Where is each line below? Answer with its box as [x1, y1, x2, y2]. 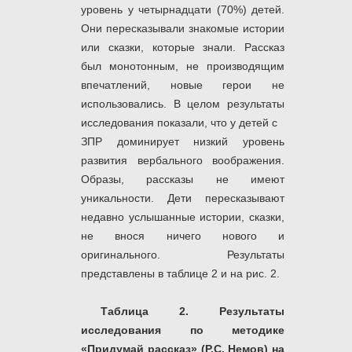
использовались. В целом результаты [81, 97, 284, 110]
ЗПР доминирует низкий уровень [81, 134, 284, 148]
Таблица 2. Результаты [101, 304, 284, 317]
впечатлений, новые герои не [81, 78, 284, 91]
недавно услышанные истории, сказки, [81, 210, 284, 223]
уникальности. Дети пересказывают [81, 191, 284, 204]
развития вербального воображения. [81, 153, 284, 167]
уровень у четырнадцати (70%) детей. [81, 2, 284, 16]
